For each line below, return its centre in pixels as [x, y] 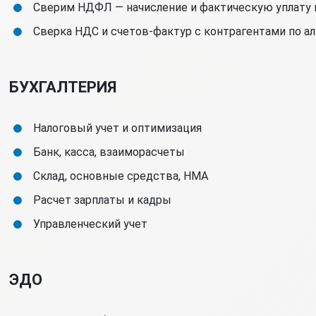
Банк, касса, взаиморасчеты [109, 152]
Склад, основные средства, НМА [120, 176]
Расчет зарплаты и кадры [102, 200]
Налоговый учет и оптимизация [117, 128]
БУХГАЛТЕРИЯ [62, 87]
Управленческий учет [90, 224]
